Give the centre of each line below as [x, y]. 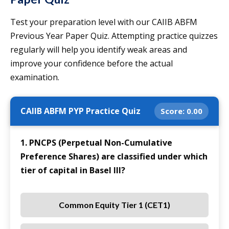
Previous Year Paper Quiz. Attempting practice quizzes [114, 36]
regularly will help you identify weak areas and [99, 50]
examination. [35, 77]
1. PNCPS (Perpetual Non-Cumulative [96, 143]
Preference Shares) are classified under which [114, 157]
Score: [174, 111]
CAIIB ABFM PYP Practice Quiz [81, 111]
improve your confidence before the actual [91, 64]
